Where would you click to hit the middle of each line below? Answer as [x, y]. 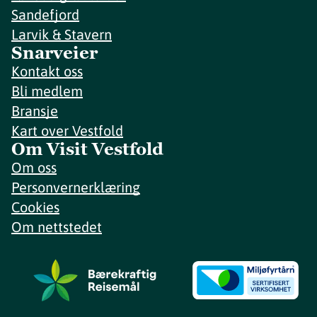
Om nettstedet [57, 227]
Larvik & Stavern [62, 35]
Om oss [34, 168]
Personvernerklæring [76, 188]
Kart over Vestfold [67, 131]
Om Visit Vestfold [87, 149]
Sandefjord [45, 15]
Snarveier [54, 53]
